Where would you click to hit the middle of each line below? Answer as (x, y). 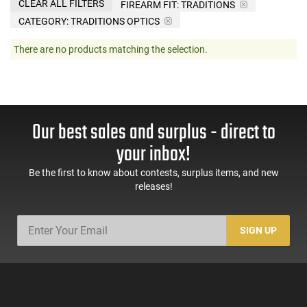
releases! (153, 186)
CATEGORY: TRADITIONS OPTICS (89, 21)
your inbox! (153, 155)
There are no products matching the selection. (111, 49)
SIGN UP (259, 231)
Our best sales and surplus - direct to (153, 133)
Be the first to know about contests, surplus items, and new (153, 172)
